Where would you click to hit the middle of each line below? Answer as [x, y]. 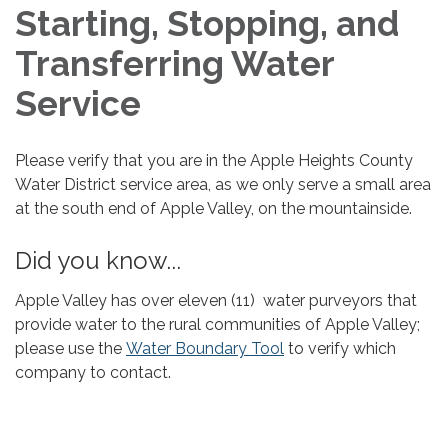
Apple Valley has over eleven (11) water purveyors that [216, 300]
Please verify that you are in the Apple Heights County [214, 160]
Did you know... [101, 260]
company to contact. [97, 372]
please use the [70, 348]
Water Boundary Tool [205, 348]
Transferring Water [174, 63]
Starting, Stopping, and [207, 23]
